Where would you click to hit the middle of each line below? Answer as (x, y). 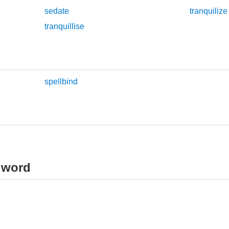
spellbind (61, 81)
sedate (57, 11)
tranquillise (65, 27)
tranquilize (208, 11)
